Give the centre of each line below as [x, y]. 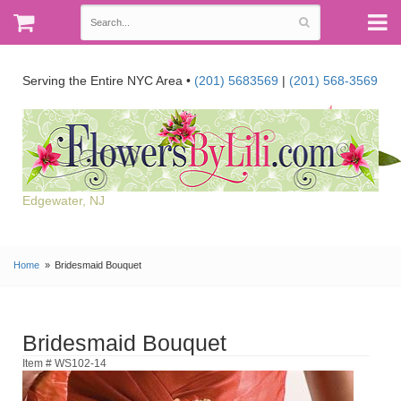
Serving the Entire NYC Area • [108, 81]
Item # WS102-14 [64, 363]
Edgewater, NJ [64, 200]
